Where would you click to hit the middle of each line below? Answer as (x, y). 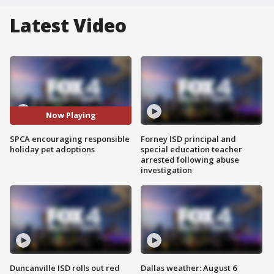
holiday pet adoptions (52, 149)
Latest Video (68, 25)
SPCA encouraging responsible (70, 139)
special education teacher (191, 149)
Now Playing (71, 115)
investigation (166, 170)
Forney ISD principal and (188, 139)
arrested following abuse (190, 159)
